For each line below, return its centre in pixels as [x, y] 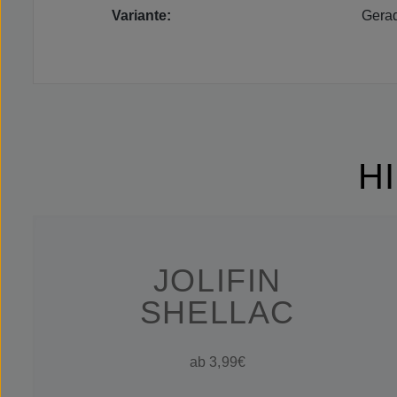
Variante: [141, 16]
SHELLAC [217, 313]
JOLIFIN [217, 281]
